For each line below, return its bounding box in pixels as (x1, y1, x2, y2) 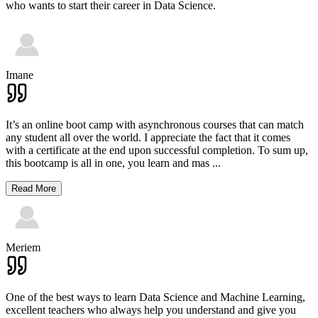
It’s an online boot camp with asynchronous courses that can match (6, 118, 304, 131)
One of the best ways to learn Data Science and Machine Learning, (6, 290, 305, 303)
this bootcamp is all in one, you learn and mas (6, 156, 209, 169)
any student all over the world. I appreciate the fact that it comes (6, 131, 290, 143)
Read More (11, 182, 56, 194)
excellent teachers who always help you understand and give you (6, 303, 296, 316)
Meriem (6, 241, 40, 253)
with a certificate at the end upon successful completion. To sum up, (6, 143, 308, 156)
